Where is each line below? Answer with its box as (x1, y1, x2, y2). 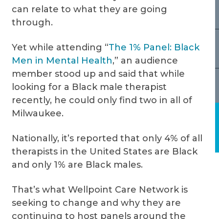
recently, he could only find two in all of (12, 95, 192, 106)
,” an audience (112, 55, 178, 66)
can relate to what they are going (12, 4, 167, 15)
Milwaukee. (12, 108, 64, 119)
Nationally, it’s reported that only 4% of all (12, 133, 202, 144)
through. (12, 17, 53, 28)
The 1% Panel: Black (109, 42, 199, 53)
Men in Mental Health (12, 55, 112, 66)
